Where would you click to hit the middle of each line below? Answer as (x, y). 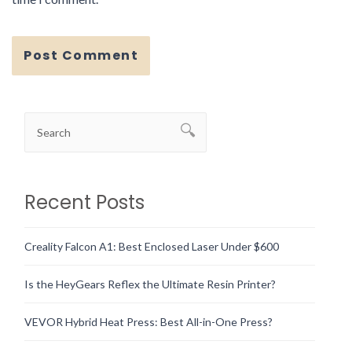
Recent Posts (84, 203)
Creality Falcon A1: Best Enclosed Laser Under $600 (152, 247)
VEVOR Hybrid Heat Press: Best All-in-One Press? (148, 322)
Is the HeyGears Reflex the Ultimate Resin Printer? (150, 284)
